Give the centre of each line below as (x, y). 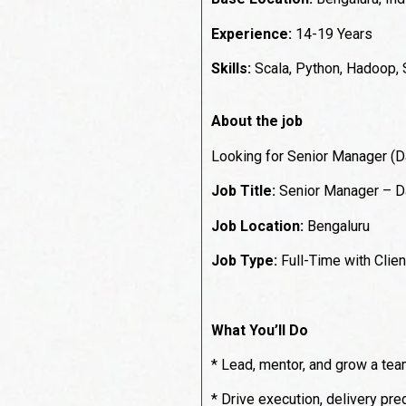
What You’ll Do (260, 330)
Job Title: (243, 191)
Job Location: (257, 226)
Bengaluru (337, 226)
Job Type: (246, 260)
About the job (257, 121)
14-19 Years (332, 34)
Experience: (251, 34)
